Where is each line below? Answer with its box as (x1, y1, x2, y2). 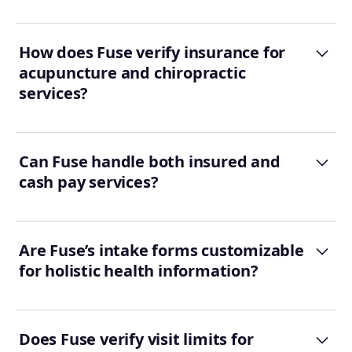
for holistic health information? (19, 260, 258, 282)
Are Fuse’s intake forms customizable (19, 240, 304, 262)
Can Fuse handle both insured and (19, 151, 280, 173)
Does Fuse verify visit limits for (19, 328, 254, 350)
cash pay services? (19, 171, 159, 193)
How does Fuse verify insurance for (19, 42, 286, 64)
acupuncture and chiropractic (19, 62, 246, 84)
